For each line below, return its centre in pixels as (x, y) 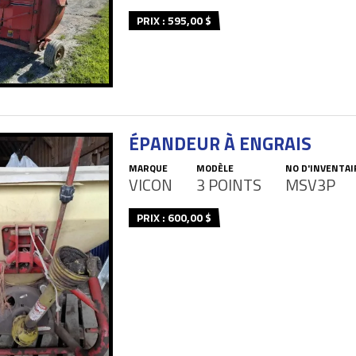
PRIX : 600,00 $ (174, 217)
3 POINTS (229, 184)
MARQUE (148, 168)
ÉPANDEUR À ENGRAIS (220, 143)
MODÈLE (215, 168)
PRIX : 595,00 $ (174, 20)
